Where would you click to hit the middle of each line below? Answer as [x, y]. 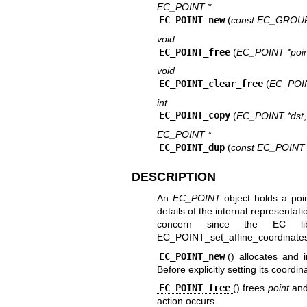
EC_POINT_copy [195, 115]
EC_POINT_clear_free [211, 84]
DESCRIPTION [174, 176]
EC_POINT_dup [192, 147]
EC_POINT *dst [270, 115]
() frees [250, 288]
